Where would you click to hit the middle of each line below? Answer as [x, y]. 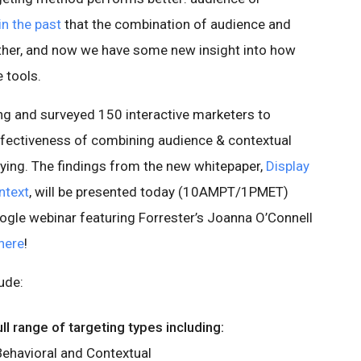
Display [288, 166]
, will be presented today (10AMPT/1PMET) [159, 192]
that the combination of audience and [176, 24]
